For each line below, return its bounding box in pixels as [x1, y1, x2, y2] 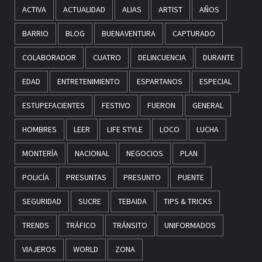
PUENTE [178, 172, 204, 183]
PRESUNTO [123, 172, 161, 183]
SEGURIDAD [22, 196, 61, 207]
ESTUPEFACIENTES [22, 100, 85, 111]
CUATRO [93, 52, 121, 63]
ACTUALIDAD [63, 4, 105, 15]
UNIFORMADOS [164, 220, 216, 231]
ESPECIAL [199, 76, 232, 87]
